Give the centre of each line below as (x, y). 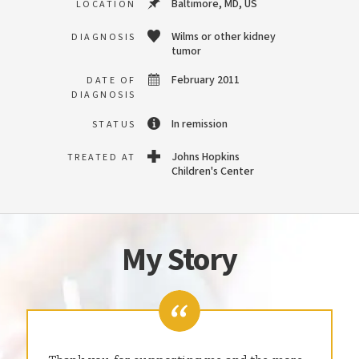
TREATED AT (101, 157)
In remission (200, 124)
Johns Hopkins (206, 157)
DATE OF (111, 81)
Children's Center (213, 171)
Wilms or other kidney (224, 37)
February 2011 (206, 80)
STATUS (114, 125)
